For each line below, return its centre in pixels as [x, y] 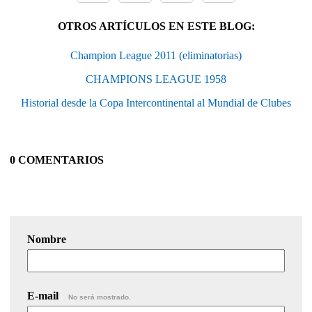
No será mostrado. [100, 297]
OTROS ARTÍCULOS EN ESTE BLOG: [156, 26]
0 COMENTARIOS [57, 160]
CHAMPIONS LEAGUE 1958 [156, 79]
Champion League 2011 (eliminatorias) [156, 56]
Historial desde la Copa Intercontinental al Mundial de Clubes [156, 103]
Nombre [47, 240]
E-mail [44, 296]
